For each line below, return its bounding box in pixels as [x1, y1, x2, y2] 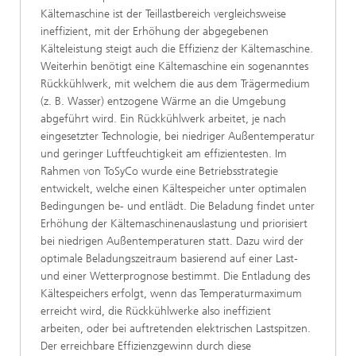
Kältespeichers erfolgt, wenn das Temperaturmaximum [41, 286, 302, 300]
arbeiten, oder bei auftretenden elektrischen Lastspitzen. [41, 321, 311, 335]
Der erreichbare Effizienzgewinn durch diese [41, 339, 251, 353]
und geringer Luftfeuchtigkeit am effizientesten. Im [41, 146, 287, 161]
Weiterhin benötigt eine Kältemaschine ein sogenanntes [41, 59, 308, 73]
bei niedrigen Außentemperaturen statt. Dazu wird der [41, 234, 304, 248]
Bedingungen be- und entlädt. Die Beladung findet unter [41, 199, 315, 213]
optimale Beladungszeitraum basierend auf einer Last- [41, 251, 298, 265]
